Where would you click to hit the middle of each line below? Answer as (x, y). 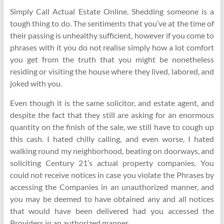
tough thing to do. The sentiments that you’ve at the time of (112, 23)
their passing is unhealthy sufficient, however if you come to (112, 35)
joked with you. (36, 83)
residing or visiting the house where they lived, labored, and (112, 71)
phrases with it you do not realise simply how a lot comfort (112, 47)
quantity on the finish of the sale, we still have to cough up (112, 127)
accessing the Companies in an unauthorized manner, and (112, 187)
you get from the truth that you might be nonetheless (112, 59)
